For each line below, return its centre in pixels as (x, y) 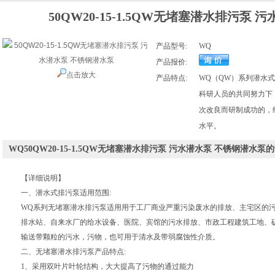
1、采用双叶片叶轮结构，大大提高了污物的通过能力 (107, 266)
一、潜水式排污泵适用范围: (66, 193)
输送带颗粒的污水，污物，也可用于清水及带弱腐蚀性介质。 (120, 237)
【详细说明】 (43, 178)
